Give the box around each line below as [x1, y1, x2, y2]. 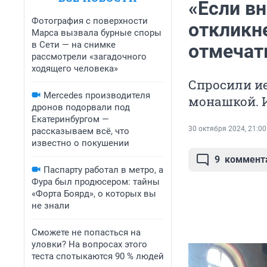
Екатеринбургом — [32, 114, 109, 125]
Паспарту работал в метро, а [44, 164, 163, 175]
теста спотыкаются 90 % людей [32, 251, 164, 262]
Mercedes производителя [44, 90, 150, 101]
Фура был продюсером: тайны [32, 176, 160, 187]
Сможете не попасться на [32, 227, 141, 238]
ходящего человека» [32, 63, 118, 74]
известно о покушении [32, 138, 129, 148]
